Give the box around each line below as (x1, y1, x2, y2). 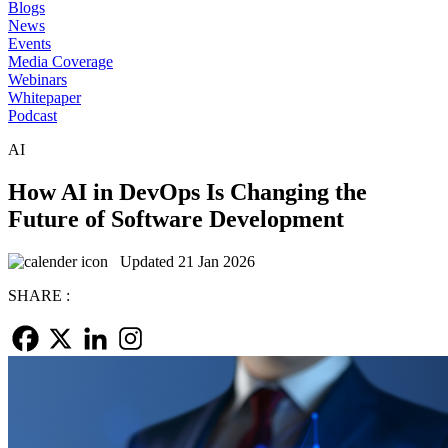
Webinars (8, 71, 67, 88)
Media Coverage (8, 53, 113, 70)
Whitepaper (8, 89, 81, 106)
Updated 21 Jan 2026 (108, 252, 255, 270)
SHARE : (8, 286, 70, 304)
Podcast (8, 107, 57, 124)
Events (8, 35, 51, 52)
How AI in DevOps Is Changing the (8, 178, 367, 205)
